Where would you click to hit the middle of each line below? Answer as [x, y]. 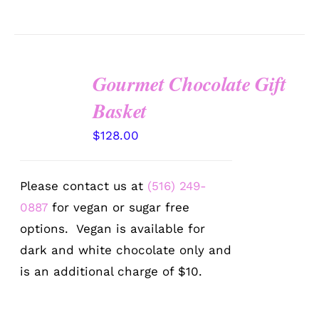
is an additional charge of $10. [111, 272]
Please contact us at [84, 186]
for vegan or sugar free [119, 208]
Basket [120, 111]
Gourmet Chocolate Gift [189, 84]
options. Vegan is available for [113, 229]
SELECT [48, 83]
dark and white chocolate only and [126, 250]
